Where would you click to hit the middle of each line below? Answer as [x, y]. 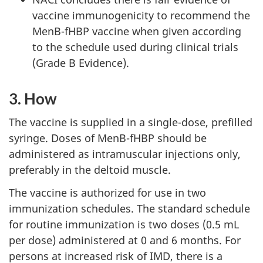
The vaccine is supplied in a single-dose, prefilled [131, 122]
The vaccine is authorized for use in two [107, 192]
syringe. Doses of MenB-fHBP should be [108, 138]
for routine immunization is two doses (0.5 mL [124, 224]
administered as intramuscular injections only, [125, 154]
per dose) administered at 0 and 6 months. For [125, 240]
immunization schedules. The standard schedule [129, 208]
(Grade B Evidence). [81, 63]
